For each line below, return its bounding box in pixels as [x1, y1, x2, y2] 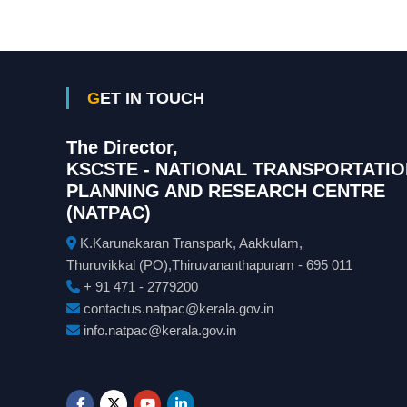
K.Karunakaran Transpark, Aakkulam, [76, 234, 303, 251]
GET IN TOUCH [100, 88, 205, 107]
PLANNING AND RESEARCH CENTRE [66, 180, 386, 201]
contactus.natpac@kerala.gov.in [80, 300, 274, 316]
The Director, [66, 136, 179, 157]
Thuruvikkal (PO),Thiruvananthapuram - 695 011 [66, 256, 353, 273]
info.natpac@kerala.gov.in [80, 322, 237, 338]
